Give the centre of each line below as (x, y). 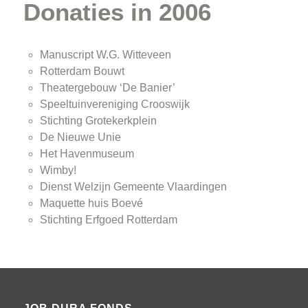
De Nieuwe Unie (80, 137)
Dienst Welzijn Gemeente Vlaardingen (133, 186)
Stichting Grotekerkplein (98, 120)
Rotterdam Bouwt (82, 71)
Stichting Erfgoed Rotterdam (109, 219)
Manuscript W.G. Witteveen (106, 54)
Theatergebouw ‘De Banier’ (108, 87)
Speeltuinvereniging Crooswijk (115, 104)
